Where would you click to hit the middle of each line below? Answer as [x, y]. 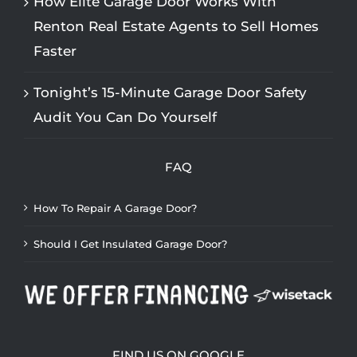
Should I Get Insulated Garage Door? [130, 243]
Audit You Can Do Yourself [125, 117]
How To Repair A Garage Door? [115, 208]
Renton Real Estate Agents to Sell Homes [176, 26]
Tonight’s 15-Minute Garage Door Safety [170, 92]
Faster [55, 51]
